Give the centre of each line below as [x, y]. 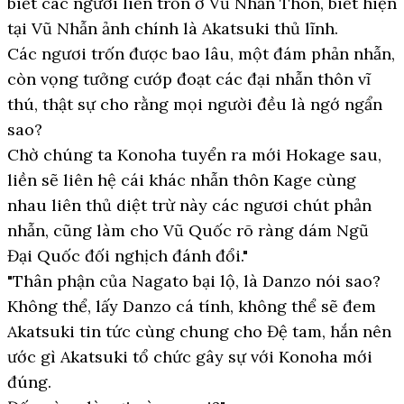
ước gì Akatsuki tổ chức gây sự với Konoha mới [190, 357]
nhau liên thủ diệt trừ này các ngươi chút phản [189, 205]
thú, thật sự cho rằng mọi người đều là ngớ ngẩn [195, 104]
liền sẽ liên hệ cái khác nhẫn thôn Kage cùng [182, 180]
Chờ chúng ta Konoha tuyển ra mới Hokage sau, [194, 155]
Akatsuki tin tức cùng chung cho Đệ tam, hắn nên [199, 331]
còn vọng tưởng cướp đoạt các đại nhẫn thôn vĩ [189, 79]
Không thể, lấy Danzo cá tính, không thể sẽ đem [192, 306]
